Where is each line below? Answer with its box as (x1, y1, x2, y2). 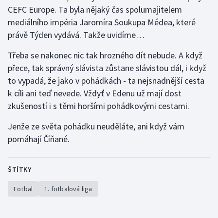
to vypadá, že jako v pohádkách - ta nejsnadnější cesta (8, 75, 204, 87)
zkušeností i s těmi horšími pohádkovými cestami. (8, 100, 189, 112)
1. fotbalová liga (44, 184, 92, 194)
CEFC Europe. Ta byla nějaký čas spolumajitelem (8, 4, 182, 16)
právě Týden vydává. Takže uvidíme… (8, 29, 145, 41)
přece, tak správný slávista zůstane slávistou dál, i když (8, 62, 206, 74)
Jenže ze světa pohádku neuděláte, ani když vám (8, 121, 184, 132)
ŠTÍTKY (8, 165, 31, 174)
